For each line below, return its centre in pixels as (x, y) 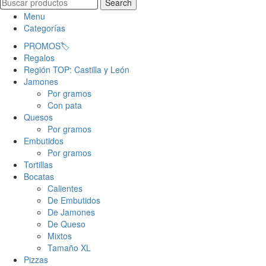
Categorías (45, 28)
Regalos (39, 58)
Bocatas (39, 176)
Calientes (65, 188)
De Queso (66, 224)
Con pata (65, 105)
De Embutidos (74, 200)
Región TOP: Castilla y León (77, 69)
